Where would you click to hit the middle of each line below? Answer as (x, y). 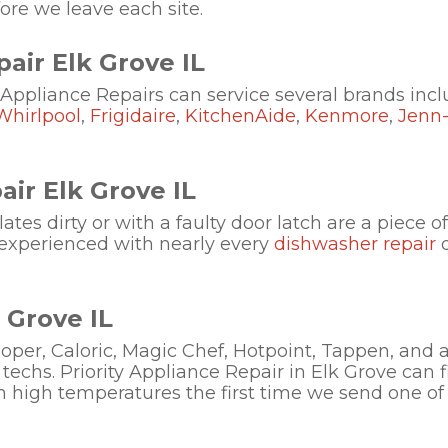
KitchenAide (240, 116)
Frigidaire (133, 116)
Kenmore (347, 116)
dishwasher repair (355, 244)
